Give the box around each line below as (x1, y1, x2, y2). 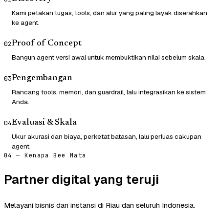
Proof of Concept (12, 39, 82, 48)
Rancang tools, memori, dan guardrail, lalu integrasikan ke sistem (12, 88, 206, 97)
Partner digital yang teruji (4, 171, 159, 188)
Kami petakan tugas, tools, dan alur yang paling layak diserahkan (12, 8, 207, 18)
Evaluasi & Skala (12, 118, 77, 128)
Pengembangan (12, 74, 72, 83)
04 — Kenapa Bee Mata (4, 152, 87, 160)
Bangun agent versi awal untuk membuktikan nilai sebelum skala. (12, 53, 206, 62)
